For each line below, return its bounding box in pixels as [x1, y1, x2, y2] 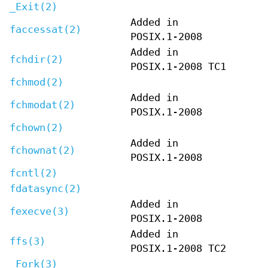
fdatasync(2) [10, 182, 81, 194]
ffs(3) [10, 235, 45, 247]
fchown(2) [10, 121, 63, 133]
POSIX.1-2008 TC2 [130, 242, 226, 254]
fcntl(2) [10, 167, 57, 179]
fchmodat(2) [10, 99, 75, 111]
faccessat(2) [10, 23, 81, 35]
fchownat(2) [10, 144, 75, 156]
